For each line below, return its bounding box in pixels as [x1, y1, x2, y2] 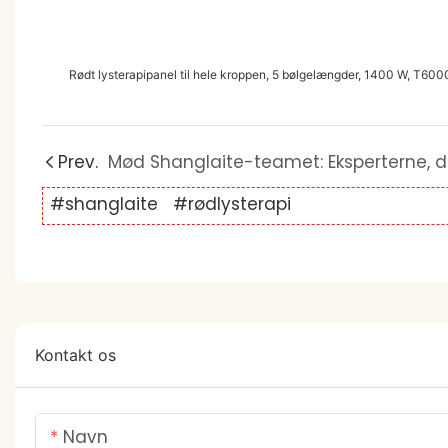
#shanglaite [49, 192, 158, 217]
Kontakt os [35, 344, 116, 365]
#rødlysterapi [172, 192, 291, 217]
